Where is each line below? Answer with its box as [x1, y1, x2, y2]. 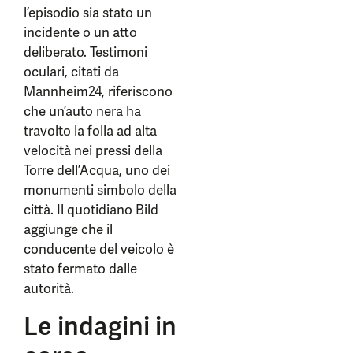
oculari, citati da [24, 63, 119, 80]
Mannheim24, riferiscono [24, 83, 173, 100]
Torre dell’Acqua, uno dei [24, 162, 170, 179]
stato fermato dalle [24, 260, 137, 277]
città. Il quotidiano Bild [24, 201, 158, 218]
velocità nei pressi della [24, 142, 162, 159]
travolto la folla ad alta [24, 122, 157, 139]
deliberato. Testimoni [24, 43, 147, 61]
